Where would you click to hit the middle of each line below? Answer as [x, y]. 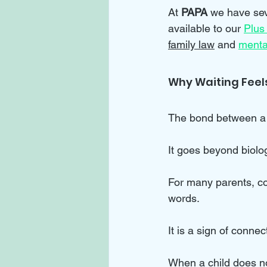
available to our [206, 29]
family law [191, 45]
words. [185, 198]
